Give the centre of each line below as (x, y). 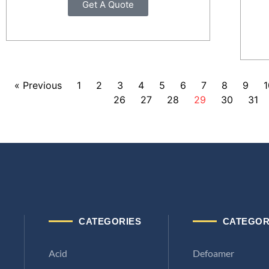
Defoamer (213, 253)
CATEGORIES (110, 222)
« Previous (38, 86)
